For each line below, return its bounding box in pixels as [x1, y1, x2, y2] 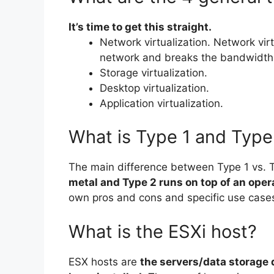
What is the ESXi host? [68, 220, 257, 242]
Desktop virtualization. [100, 81, 209, 94]
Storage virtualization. [100, 66, 207, 79]
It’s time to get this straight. [68, 20, 212, 33]
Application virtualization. [100, 97, 223, 109]
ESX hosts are [68, 255, 140, 268]
